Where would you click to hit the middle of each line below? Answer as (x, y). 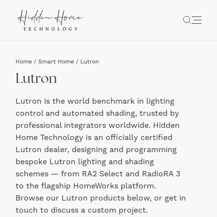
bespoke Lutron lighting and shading (85, 162)
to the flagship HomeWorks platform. (86, 186)
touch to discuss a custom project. (82, 210)
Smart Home (56, 62)
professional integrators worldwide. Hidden (98, 125)
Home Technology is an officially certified (94, 138)
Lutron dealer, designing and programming (96, 150)
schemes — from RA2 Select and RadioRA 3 (98, 174)
